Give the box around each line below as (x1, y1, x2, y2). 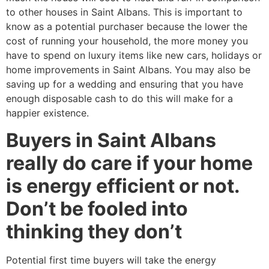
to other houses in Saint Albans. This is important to (6, 6, 243, 19)
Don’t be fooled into (6, 196, 188, 220)
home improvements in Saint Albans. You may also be (6, 64, 250, 76)
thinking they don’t (6, 219, 182, 243)
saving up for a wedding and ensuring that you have (6, 78, 243, 91)
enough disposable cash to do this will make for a (6, 92, 233, 105)
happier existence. (6, 107, 89, 119)
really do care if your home (6, 151, 253, 175)
